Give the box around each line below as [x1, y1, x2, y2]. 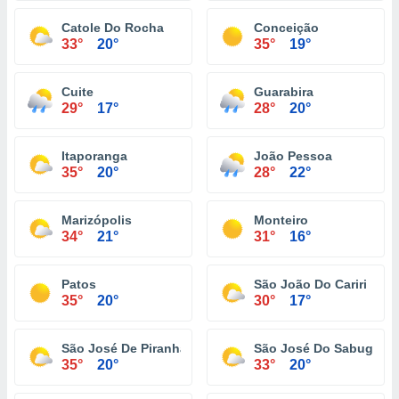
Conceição [254, 20, 319, 35]
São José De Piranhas [61, 341, 194, 355]
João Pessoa [254, 149, 332, 163]
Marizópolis [61, 213, 132, 227]
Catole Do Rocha [61, 20, 164, 35]
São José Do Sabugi [254, 341, 377, 355]
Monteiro [254, 213, 308, 227]
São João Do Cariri [254, 277, 367, 291]
